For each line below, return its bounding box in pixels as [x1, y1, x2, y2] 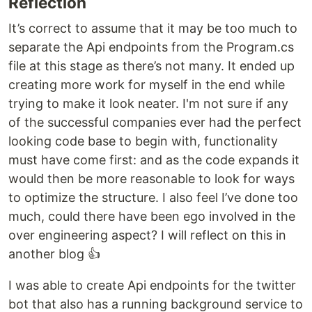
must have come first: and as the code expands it [8, 153, 299, 168]
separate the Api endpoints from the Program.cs [8, 40, 294, 55]
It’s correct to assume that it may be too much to [8, 21, 297, 36]
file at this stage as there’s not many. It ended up [8, 58, 295, 74]
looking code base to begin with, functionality [8, 134, 278, 149]
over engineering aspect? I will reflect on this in [8, 228, 286, 243]
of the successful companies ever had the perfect [8, 115, 302, 130]
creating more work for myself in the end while [8, 77, 285, 93]
